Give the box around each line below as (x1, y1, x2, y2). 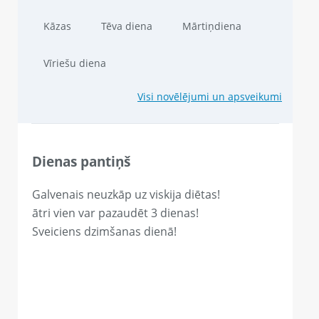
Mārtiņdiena (182, 19, 241, 33)
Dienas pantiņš (32, 152, 130, 170)
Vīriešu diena (43, 56, 106, 70)
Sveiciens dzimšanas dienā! (32, 224, 177, 240)
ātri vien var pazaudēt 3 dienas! (32, 205, 199, 221)
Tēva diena (101, 19, 152, 33)
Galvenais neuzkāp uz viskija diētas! (32, 187, 220, 203)
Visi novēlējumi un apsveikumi (137, 89, 282, 103)
